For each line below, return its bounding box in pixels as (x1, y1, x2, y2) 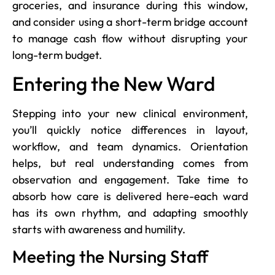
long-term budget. (12, 47, 102, 62)
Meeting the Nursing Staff (12, 246, 208, 268)
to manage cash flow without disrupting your (12, 31, 248, 45)
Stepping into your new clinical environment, (12, 106, 248, 121)
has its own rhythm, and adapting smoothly (12, 206, 248, 220)
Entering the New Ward (12, 71, 215, 96)
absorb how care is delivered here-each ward (12, 189, 248, 204)
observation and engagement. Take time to (12, 172, 248, 187)
